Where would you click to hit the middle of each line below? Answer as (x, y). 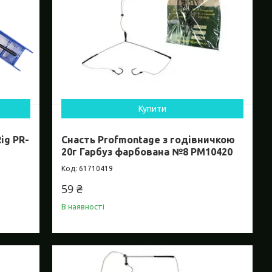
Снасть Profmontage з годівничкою (148, 140)
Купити (153, 109)
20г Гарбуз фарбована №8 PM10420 (147, 152)
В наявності (83, 207)
